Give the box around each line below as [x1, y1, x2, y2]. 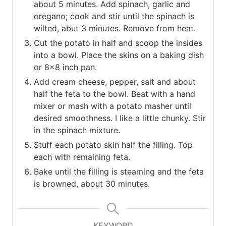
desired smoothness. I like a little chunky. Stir [34, 112, 206, 123]
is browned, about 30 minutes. [34, 178, 150, 189]
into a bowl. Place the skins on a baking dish [34, 49, 204, 60]
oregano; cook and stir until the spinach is [34, 11, 194, 21]
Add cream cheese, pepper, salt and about [34, 76, 196, 87]
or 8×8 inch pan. [34, 62, 97, 72]
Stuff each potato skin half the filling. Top [34, 139, 193, 150]
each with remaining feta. [34, 151, 130, 162]
